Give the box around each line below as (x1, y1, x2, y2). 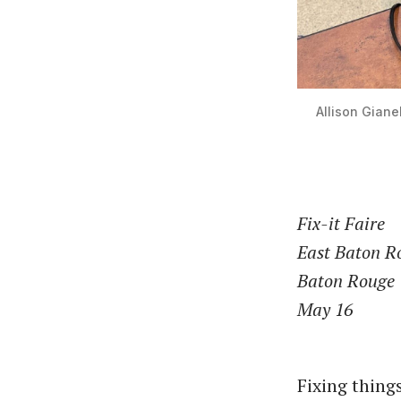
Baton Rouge (297, 268, 395, 293)
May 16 (297, 296, 353, 321)
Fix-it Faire (297, 210, 385, 235)
